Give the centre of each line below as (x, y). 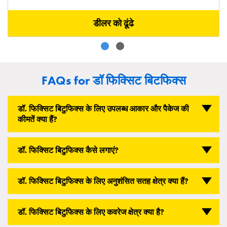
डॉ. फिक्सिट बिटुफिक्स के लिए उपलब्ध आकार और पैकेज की (103, 109)
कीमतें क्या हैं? (37, 119)
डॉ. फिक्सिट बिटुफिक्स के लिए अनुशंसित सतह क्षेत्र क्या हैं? (103, 181)
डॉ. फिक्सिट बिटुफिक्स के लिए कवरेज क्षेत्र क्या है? (91, 212)
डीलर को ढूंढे (113, 23)
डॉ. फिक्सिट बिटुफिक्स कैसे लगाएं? (68, 150)
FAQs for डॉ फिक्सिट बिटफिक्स (113, 80)
